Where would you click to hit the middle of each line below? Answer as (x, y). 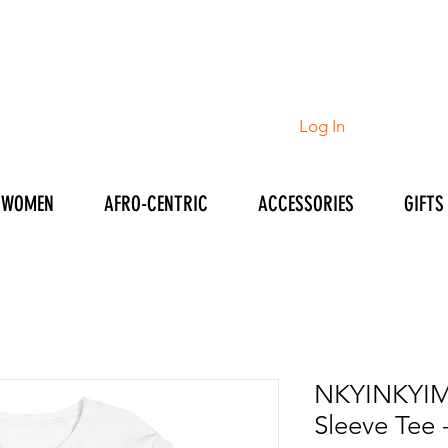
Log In (322, 125)
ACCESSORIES (306, 203)
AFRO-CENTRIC (156, 203)
